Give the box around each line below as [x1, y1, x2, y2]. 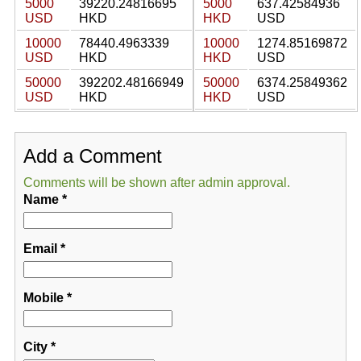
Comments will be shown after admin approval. [23, 176, 290, 189]
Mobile [23, 291, 64, 305]
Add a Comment [23, 145, 162, 167]
